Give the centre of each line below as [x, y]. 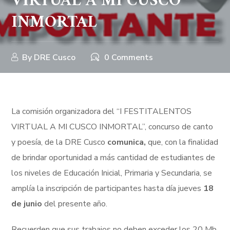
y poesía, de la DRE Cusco [60, 142]
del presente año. [75, 204]
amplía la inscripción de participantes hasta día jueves [108, 188]
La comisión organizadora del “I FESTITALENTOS [102, 111]
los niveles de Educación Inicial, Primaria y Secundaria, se [112, 173]
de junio [27, 204]
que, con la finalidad [182, 142]
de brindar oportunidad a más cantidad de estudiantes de [113, 158]
